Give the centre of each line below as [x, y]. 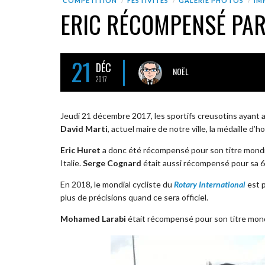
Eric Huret [80, 150]
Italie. [72, 163]
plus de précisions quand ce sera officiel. [134, 197]
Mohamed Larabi [93, 218]
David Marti [84, 128]
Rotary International [210, 184]
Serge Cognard [112, 163]
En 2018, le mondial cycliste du [117, 184]
